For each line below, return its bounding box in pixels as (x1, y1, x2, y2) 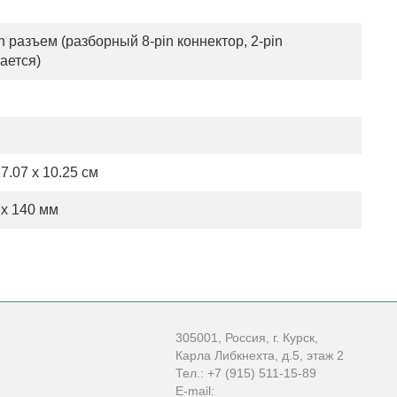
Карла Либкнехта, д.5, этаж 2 (175, 348, 344, 362)
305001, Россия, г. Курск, (175, 331, 318, 345)
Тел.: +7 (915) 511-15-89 (175, 366, 316, 380)
